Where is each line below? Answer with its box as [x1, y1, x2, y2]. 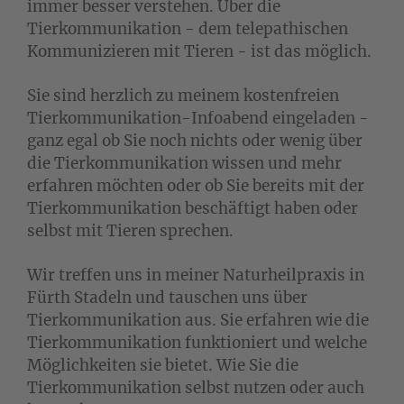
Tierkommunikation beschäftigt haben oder [27, 197, 358, 218]
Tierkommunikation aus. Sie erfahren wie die [27, 309, 369, 330]
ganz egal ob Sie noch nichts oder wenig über [27, 130, 363, 151]
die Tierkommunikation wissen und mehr [27, 152, 342, 173]
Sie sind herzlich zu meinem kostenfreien [27, 85, 339, 106]
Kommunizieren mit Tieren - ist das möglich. [27, 41, 372, 61]
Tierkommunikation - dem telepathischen [27, 18, 348, 39]
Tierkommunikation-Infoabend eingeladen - [27, 107, 369, 128]
